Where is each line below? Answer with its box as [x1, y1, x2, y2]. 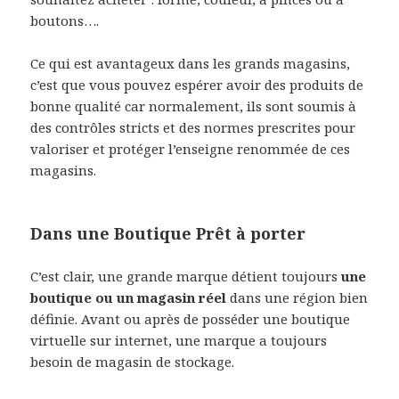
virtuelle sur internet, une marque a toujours [30, 331, 328, 350]
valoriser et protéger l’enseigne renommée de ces [30, 140, 351, 159]
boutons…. [30, 12, 100, 30]
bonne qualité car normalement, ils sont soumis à [30, 97, 357, 116]
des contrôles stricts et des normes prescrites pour [30, 118, 356, 137]
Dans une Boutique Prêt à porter [30, 223, 306, 245]
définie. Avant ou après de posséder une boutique [30, 310, 351, 329]
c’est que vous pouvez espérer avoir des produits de [30, 76, 364, 94]
